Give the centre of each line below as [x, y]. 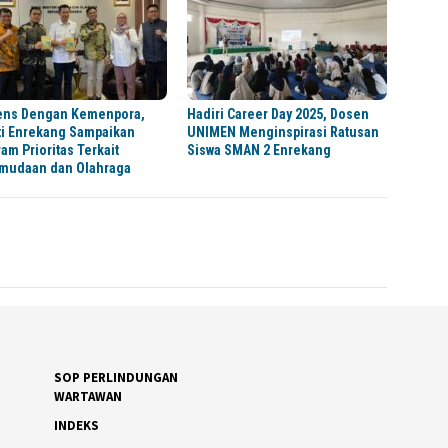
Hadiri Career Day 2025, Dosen [278, 114]
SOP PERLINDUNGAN [115, 378]
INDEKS [76, 426]
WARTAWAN [87, 397]
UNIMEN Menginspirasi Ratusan [283, 132]
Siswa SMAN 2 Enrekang [259, 150]
